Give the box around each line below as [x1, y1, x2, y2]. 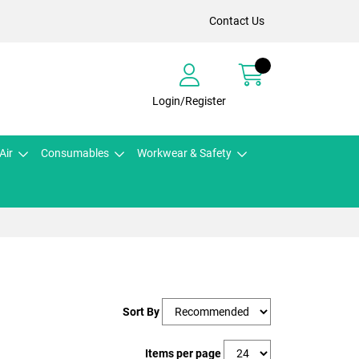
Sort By [123, 305, 159, 318]
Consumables [41, 147, 109, 159]
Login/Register [152, 94, 226, 107]
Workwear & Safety [137, 147, 232, 159]
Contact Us [209, 14, 264, 27]
